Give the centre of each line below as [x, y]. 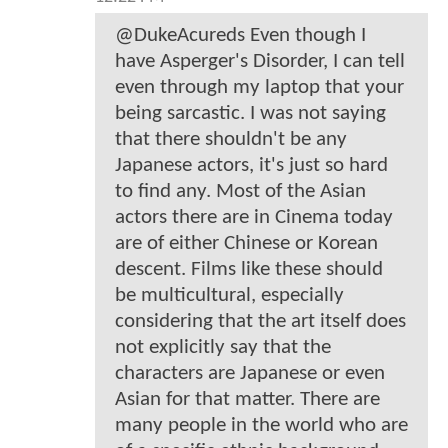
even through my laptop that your [259, 87]
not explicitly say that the [223, 347]
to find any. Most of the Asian [240, 191]
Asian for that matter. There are [247, 399]
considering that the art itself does [260, 321]
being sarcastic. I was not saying [250, 113]
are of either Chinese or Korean [246, 243]
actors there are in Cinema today [254, 217]
